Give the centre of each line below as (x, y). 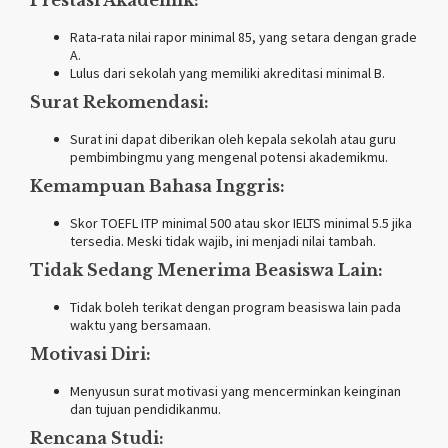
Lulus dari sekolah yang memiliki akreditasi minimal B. (227, 72)
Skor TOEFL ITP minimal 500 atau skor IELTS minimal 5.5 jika (241, 222)
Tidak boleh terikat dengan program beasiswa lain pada (235, 306)
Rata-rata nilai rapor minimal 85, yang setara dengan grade (243, 36)
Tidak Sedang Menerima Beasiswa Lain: (206, 269)
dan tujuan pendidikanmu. (145, 408)
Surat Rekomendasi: (119, 101)
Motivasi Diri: (90, 353)
